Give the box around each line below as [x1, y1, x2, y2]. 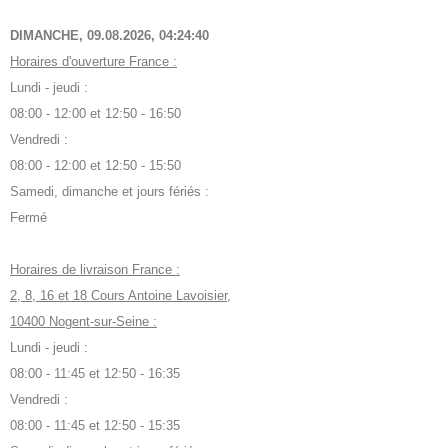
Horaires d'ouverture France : [10, 54, 177, 70]
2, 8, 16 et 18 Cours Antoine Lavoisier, [10, 288, 231, 304]
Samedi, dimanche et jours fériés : [10, 184, 209, 200]
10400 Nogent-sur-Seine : [10, 314, 157, 330]
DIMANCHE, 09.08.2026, [10, 28, 159, 44]
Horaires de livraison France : [10, 262, 180, 278]
